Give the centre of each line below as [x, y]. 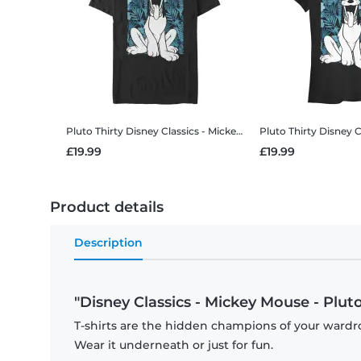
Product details [107, 207]
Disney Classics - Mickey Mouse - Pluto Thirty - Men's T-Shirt [181, 131]
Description [108, 243]
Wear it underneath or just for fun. [174, 345]
